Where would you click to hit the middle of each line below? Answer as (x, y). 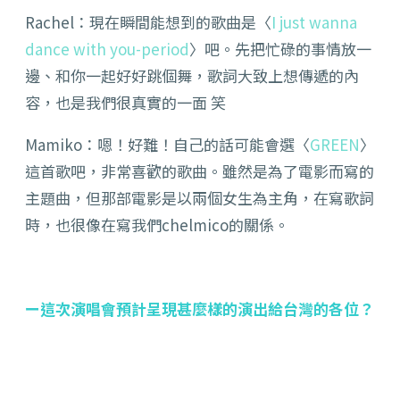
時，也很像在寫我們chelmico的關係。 (157, 225)
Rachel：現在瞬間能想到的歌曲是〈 (148, 22)
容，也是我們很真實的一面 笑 (125, 103)
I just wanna (314, 22)
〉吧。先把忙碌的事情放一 (280, 49)
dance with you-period (107, 49)
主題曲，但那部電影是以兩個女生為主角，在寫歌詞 (200, 198)
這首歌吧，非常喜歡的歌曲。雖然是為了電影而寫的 (200, 171)
